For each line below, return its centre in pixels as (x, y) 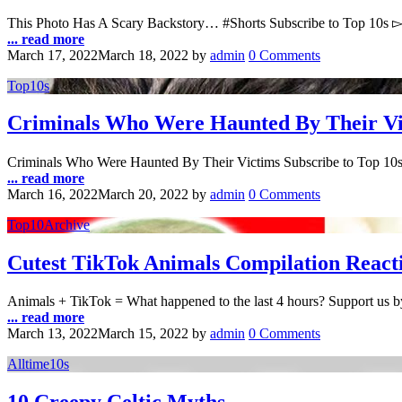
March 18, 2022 (143, 55)
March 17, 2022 (52, 55)
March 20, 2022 (143, 195)
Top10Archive (48, 225)
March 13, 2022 (52, 334)
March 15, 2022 (143, 334)
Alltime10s (38, 364)
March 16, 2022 (52, 195)
